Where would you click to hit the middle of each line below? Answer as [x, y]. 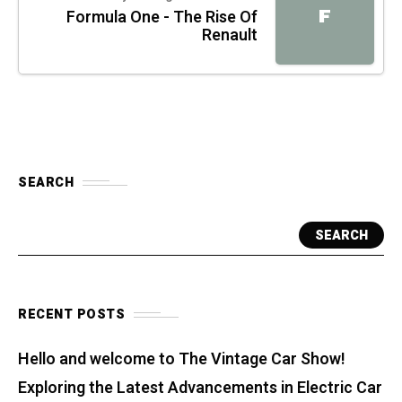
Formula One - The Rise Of [162, 18]
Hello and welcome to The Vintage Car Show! [182, 360]
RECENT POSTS [71, 315]
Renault [230, 36]
